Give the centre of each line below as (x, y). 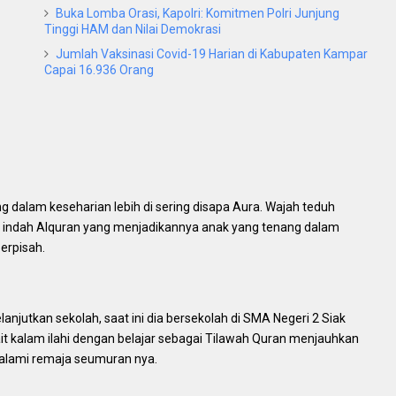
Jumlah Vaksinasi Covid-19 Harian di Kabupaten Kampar (212, 54)
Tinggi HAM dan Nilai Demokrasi (133, 30)
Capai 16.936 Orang (99, 70)
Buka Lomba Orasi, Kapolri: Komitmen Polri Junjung (198, 14)
